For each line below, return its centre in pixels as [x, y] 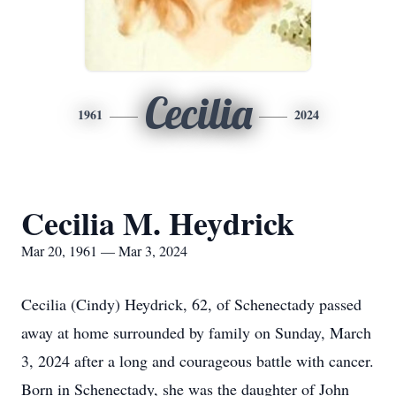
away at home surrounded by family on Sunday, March [196, 332]
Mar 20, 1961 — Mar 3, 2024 [104, 251]
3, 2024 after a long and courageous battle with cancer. [198, 361]
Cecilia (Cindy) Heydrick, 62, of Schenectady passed [191, 304]
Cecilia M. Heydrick [158, 223]
